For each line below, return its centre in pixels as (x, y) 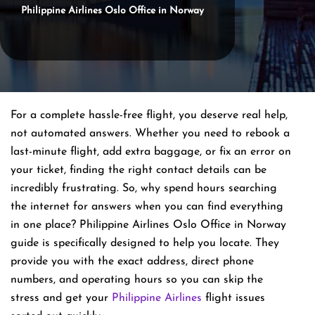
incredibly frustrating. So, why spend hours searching (144, 188)
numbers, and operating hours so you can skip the (137, 279)
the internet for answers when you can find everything (147, 206)
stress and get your (61, 298)
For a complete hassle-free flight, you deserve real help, (149, 115)
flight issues (233, 298)
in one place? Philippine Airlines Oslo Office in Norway (148, 225)
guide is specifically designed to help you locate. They (145, 243)
